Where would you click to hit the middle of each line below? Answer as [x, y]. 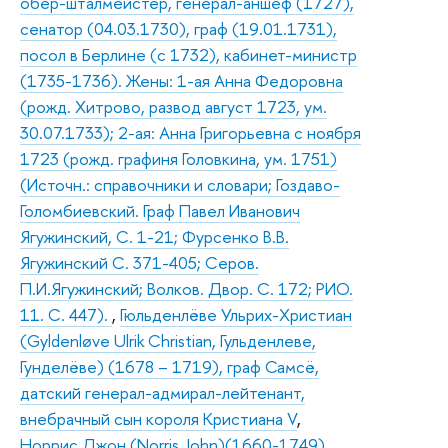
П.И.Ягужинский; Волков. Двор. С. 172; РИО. [186, 288]
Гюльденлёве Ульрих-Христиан [236, 314]
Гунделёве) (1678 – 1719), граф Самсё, [169, 366]
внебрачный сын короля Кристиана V [158, 418]
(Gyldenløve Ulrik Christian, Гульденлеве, [168, 340]
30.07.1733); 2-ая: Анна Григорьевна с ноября [190, 132]
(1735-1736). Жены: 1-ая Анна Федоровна [181, 80]
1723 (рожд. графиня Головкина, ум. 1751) [178, 158]
